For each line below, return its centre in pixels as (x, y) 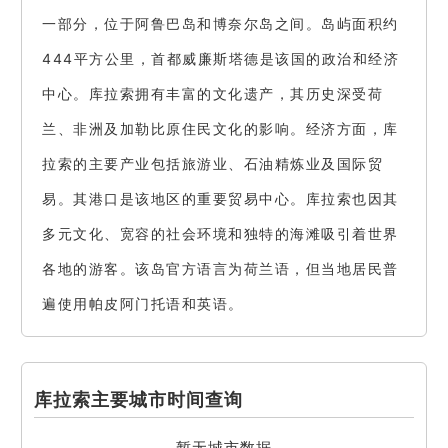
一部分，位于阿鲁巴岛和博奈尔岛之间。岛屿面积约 (220, 23)
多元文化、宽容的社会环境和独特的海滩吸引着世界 (220, 233)
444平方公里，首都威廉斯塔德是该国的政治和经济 (220, 58)
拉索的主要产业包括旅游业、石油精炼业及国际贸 (212, 163)
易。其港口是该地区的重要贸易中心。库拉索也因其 (220, 198)
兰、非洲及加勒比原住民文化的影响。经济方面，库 (220, 128)
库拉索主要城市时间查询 (138, 399)
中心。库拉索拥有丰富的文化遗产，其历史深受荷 (212, 93)
